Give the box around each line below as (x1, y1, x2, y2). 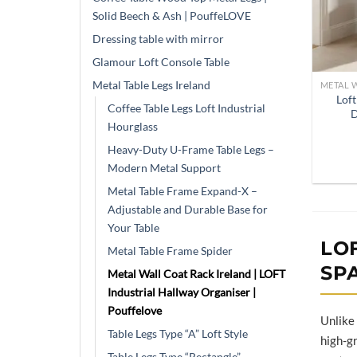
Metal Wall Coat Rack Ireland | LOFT (108, 266, 285, 280)
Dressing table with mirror (92, 31, 224, 45)
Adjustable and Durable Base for (108, 202, 268, 216)
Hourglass (108, 119, 158, 133)
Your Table (108, 220, 159, 234)
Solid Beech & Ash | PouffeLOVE (92, 8, 251, 22)
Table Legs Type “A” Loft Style (108, 326, 248, 340)
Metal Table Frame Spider (108, 243, 233, 257)
